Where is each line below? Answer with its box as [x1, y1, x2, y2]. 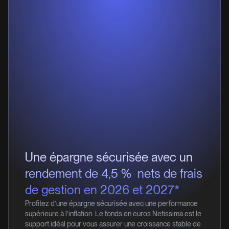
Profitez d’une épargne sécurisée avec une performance [25, 199, 198, 208]
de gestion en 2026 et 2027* [25, 182, 179, 197]
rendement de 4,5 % [25, 166, 131, 181]
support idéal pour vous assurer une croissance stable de [25, 220, 201, 228]
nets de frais [134, 166, 202, 181]
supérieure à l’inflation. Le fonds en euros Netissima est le [25, 210, 201, 218]
